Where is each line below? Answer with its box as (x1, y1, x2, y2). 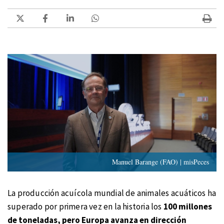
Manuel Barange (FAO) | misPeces (112, 156, 209, 166)
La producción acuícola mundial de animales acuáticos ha (7, 187, 216, 198)
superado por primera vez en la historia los (7, 200, 163, 212)
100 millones (163, 200, 212, 212)
